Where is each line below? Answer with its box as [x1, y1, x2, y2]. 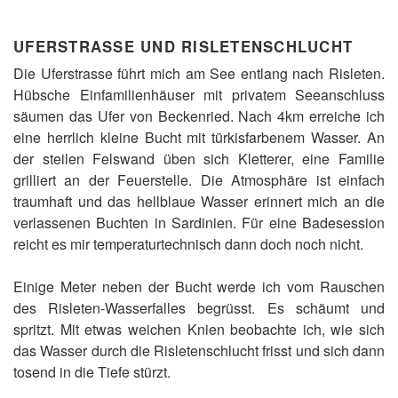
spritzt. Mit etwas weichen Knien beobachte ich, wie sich [13, 319, 385, 340]
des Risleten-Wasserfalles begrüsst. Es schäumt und [13, 298, 385, 319]
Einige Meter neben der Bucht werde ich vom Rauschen [13, 276, 385, 298]
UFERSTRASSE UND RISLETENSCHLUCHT [13, 36, 353, 58]
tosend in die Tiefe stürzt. [13, 362, 171, 383]
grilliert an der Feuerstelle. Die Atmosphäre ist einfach [13, 170, 385, 191]
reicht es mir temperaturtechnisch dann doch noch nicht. [13, 234, 363, 255]
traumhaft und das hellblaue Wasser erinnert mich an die [13, 191, 385, 212]
